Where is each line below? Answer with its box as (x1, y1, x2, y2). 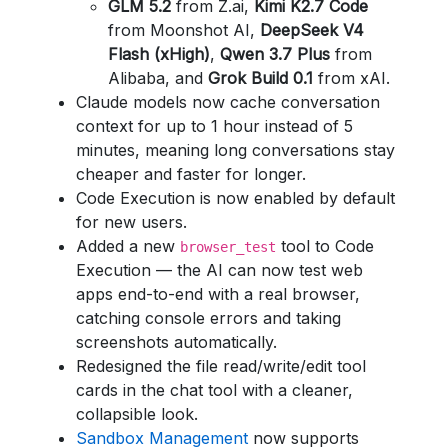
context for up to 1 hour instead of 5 (76, 116, 353, 136)
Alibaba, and (108, 68, 208, 88)
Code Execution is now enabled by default (76, 188, 395, 208)
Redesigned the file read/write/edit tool (76, 356, 366, 376)
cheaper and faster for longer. (76, 164, 306, 184)
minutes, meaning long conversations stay (76, 140, 395, 160)
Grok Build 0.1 (208, 68, 313, 88)
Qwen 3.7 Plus (220, 44, 330, 64)
